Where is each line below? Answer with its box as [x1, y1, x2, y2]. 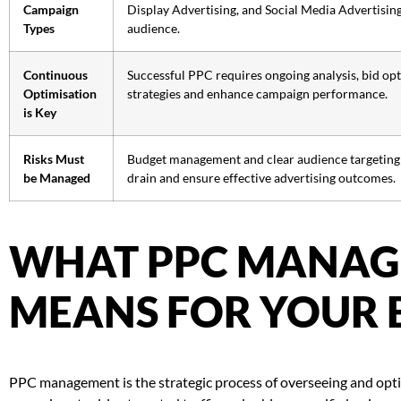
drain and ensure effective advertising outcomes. [127, 170, 396, 186]
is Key [23, 105, 56, 121]
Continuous [23, 67, 88, 83]
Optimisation [23, 86, 97, 102]
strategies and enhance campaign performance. [127, 86, 388, 102]
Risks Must [23, 151, 84, 167]
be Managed [23, 170, 90, 186]
